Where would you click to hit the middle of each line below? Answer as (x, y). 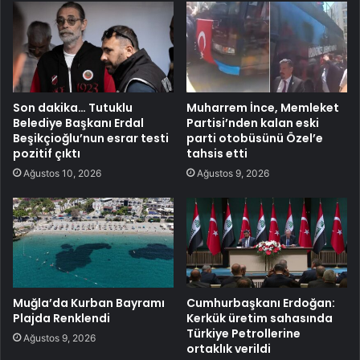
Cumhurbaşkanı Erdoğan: (261, 303)
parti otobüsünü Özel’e (255, 138)
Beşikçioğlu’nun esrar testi (91, 138)
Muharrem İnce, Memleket (263, 107)
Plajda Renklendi (61, 319)
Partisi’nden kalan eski (253, 123)
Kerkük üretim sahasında (260, 319)
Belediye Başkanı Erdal (78, 123)
